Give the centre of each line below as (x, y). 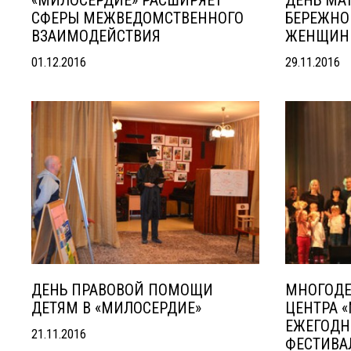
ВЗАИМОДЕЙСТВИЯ (96, 36)
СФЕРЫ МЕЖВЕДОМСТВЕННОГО (138, 18)
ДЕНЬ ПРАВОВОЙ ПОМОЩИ (122, 290)
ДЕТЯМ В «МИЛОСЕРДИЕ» (116, 308)
